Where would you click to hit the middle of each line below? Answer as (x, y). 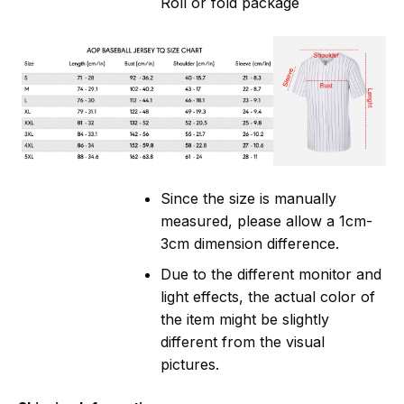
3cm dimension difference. (250, 243)
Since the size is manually (249, 198)
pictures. (190, 365)
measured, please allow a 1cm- (267, 220)
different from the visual (243, 342)
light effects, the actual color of (268, 297)
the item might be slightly (245, 320)
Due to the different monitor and (271, 275)
